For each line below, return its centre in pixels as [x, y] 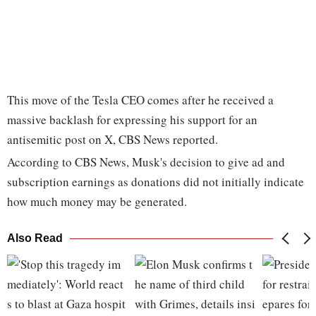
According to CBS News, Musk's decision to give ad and [146, 162]
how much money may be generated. [97, 202]
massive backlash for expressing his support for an [132, 120]
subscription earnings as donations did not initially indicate [156, 182]
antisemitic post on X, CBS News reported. [113, 140]
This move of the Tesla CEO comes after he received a [140, 100]
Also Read [35, 238]
